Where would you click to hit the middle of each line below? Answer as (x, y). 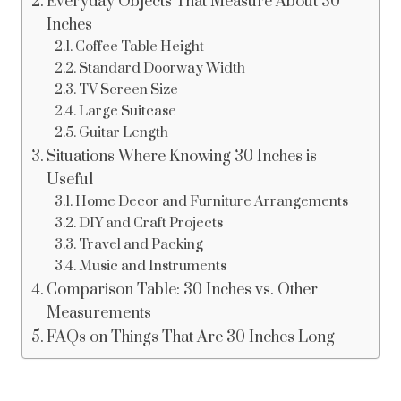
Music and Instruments (152, 266)
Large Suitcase (127, 111)
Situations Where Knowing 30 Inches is (182, 157)
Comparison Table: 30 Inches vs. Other (183, 290)
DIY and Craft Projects (150, 223)
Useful (70, 180)
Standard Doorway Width (162, 68)
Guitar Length (123, 133)
